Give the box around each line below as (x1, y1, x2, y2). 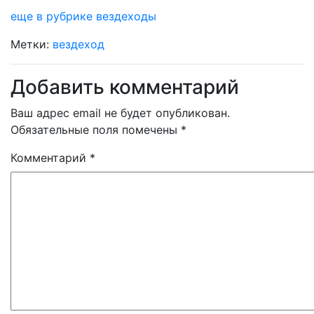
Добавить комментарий (11, 75, 239, 99)
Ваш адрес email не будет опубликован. (11, 106, 230, 120)
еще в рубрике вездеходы (11, 9, 156, 23)
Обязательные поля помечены (11, 123, 181, 137)
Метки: (11, 37, 53, 51)
